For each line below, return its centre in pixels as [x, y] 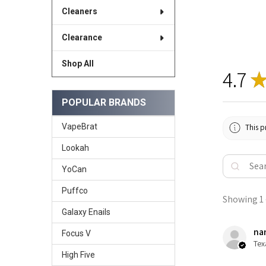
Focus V [76, 233]
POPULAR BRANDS [104, 102]
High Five [78, 254]
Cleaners [79, 12]
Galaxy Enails [86, 212]
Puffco [75, 190]
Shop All [77, 64]
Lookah [75, 148]
